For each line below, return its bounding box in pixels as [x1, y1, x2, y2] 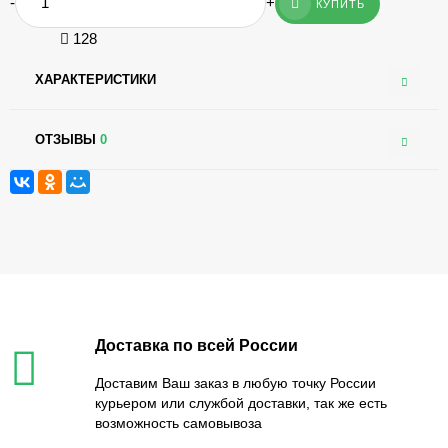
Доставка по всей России [95, 336, 298, 354]
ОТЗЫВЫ [35, 131, 100, 147]
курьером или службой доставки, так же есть [95, 394, 387, 411]
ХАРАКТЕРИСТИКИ [35, 71, 156, 87]
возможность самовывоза [95, 414, 262, 431]
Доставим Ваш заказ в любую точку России [95, 374, 376, 391]
